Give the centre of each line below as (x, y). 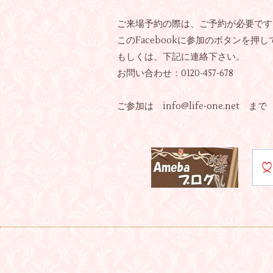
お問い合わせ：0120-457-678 (184, 73)
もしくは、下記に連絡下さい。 (181, 57)
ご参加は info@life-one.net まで (192, 106)
